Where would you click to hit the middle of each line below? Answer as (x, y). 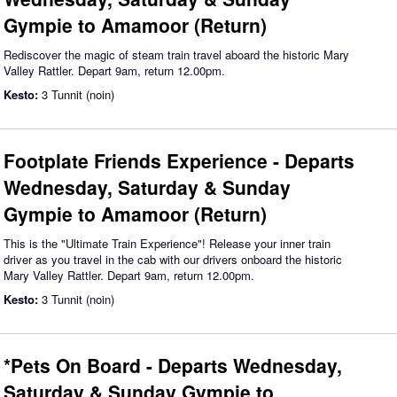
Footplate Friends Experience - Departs (179, 160)
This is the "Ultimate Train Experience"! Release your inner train (167, 243)
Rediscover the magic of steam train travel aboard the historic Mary (176, 54)
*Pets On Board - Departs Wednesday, (173, 365)
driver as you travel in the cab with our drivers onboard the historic (173, 259)
